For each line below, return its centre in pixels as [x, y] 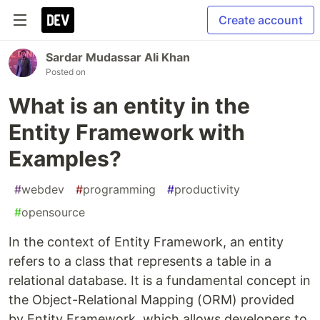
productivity [207, 189]
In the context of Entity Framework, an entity [146, 242]
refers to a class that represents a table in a [140, 261]
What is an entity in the [129, 106]
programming [119, 189]
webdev [43, 189]
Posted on [66, 72]
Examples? [65, 159]
